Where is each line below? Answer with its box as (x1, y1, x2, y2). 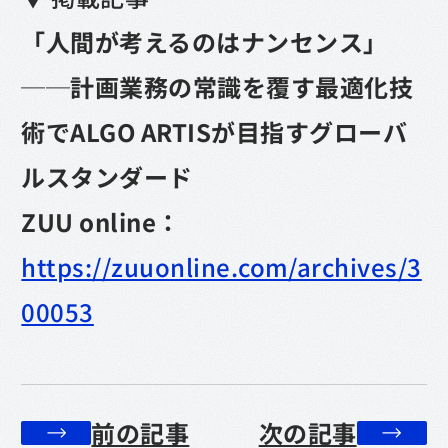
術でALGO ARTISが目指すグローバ (21, 114, 408, 149)
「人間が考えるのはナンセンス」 (21, 24, 388, 59)
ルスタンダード (21, 159, 193, 194)
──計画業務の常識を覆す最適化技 (21, 69, 414, 104)
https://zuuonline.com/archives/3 (21, 249, 422, 284)
